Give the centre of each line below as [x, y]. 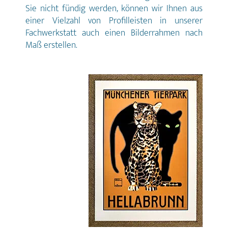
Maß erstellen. [51, 46]
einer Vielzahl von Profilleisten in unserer [114, 21]
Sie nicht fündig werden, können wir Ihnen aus [114, 9]
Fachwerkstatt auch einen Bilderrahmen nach [114, 33]
